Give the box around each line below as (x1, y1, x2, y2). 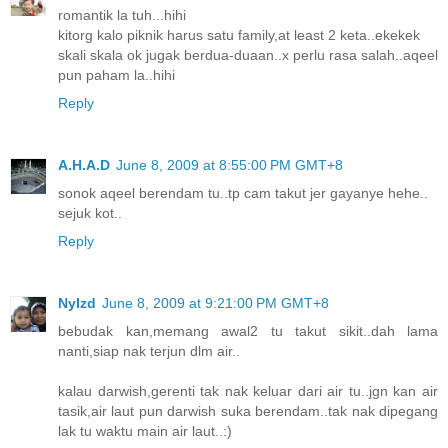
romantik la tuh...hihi (58, 7, 186, 24)
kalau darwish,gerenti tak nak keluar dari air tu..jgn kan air (58, 383, 438, 400)
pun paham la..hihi (58, 67, 175, 84)
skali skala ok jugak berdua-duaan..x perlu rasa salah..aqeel (58, 47, 438, 64)
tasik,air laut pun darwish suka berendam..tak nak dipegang (58, 403, 438, 420)
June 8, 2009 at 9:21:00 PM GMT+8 (102, 295, 329, 312)
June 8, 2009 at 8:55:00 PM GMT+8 (116, 157, 343, 174)
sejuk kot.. (58, 205, 122, 222)
